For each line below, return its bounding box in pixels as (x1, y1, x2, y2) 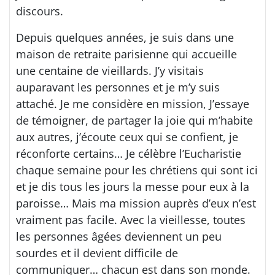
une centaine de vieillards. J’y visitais (16, 63, 204, 78)
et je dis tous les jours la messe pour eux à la (16, 179, 249, 194)
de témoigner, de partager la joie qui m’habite (16, 113, 253, 128)
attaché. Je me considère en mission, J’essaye (16, 96, 249, 111)
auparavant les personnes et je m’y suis (16, 80, 220, 95)
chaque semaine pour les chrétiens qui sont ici (16, 163, 258, 177)
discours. (16, 4, 63, 18)
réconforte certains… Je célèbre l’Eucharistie (16, 146, 241, 161)
